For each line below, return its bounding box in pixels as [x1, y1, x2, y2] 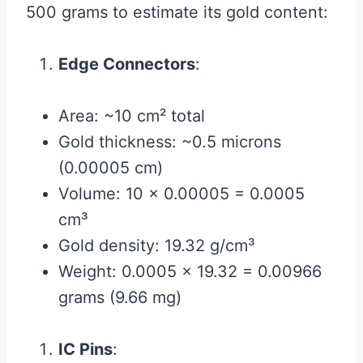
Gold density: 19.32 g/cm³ [58, 236, 255, 256]
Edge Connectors [58, 54, 195, 75]
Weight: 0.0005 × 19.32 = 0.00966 [58, 262, 322, 282]
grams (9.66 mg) [58, 288, 181, 308]
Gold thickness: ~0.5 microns [58, 132, 281, 152]
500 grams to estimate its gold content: [26, 2, 328, 23]
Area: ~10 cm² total [58, 106, 205, 126]
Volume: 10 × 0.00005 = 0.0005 [58, 184, 305, 204]
